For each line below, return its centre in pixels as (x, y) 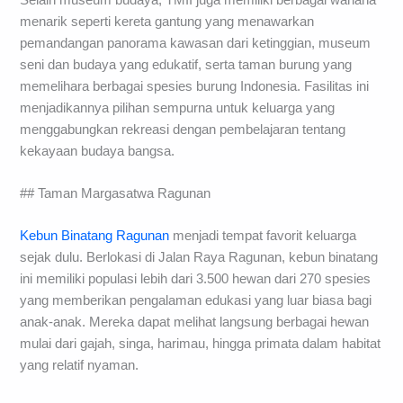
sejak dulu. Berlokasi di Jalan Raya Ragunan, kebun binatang (199, 258)
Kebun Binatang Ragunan (95, 236)
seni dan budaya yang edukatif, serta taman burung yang (186, 64)
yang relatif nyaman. (80, 366)
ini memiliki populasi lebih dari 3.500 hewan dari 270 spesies (196, 279)
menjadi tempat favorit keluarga (263, 236)
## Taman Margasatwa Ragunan (116, 193)
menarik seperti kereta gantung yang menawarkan (167, 21)
